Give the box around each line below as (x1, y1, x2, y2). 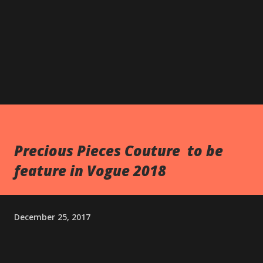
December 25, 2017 (14, 211, 90, 222)
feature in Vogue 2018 (14, 161, 166, 180)
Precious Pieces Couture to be (14, 141, 223, 160)
